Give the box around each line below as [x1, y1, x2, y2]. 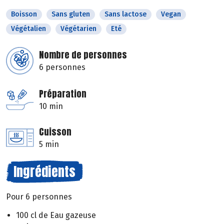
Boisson [11, 10, 37, 19]
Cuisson [39, 125, 71, 139]
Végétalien [11, 24, 46, 33]
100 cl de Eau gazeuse [16, 210, 96, 220]
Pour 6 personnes [6, 192, 72, 202]
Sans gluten [51, 10, 90, 19]
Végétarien [60, 24, 96, 33]
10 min [39, 101, 63, 111]
